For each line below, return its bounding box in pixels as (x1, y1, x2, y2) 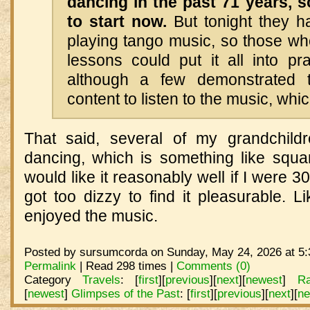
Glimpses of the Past (71, 286, 180, 300)
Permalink (24, 258, 76, 273)
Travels (82, 272, 121, 286)
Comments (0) (176, 258, 250, 273)
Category (24, 272, 83, 286)
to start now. (66, 12, 167, 30)
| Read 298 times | (75, 258, 176, 273)
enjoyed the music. (24, 206, 158, 225)
